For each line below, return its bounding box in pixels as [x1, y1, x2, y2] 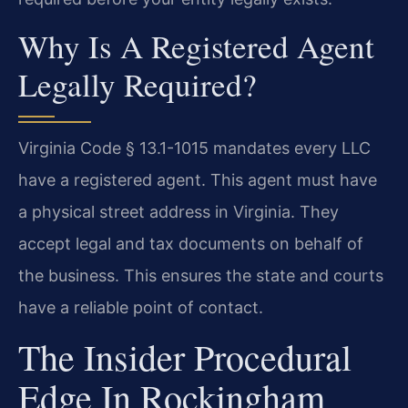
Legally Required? [18, 63, 257, 107]
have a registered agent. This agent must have [18, 170, 377, 190]
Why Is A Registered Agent [18, 25, 374, 68]
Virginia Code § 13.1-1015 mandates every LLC [18, 138, 371, 158]
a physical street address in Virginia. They [18, 202, 339, 222]
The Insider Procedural [18, 331, 352, 381]
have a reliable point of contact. [18, 298, 263, 318]
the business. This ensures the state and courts [18, 266, 383, 286]
